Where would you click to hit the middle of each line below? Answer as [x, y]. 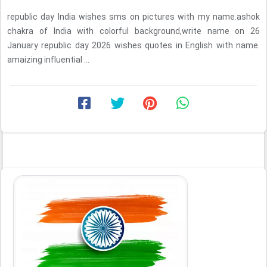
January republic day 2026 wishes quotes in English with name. [133, 45]
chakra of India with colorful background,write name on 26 [133, 31]
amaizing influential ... [48, 60]
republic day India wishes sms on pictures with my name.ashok [133, 17]
